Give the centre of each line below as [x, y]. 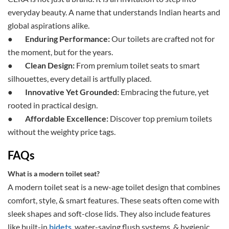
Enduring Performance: [68, 39]
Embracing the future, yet [165, 92]
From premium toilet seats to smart [137, 65]
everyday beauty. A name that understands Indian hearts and [114, 12]
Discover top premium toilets [160, 119]
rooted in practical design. [53, 105]
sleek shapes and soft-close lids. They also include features [109, 214]
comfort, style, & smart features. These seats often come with [113, 200]
